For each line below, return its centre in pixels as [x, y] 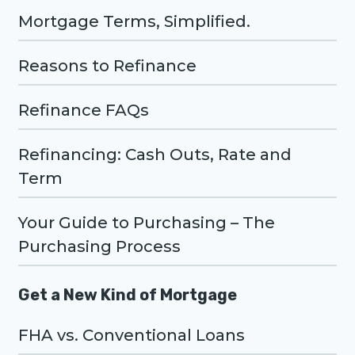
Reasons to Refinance [107, 66]
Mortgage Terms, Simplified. [134, 21]
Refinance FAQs [84, 110]
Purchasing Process [99, 246]
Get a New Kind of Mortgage [128, 295]
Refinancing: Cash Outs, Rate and [155, 155]
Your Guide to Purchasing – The [147, 223]
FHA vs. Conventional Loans [132, 335]
